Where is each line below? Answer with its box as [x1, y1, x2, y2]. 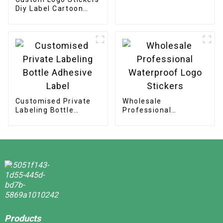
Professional [122, 106, 172, 114]
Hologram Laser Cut [15, 13, 92, 21]
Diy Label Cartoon [15, 4, 84, 12]
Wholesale [122, 97, 162, 105]
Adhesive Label [15, 114, 74, 123]
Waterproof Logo [122, 114, 188, 123]
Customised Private [15, 97, 91, 105]
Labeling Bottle [15, 106, 74, 114]
